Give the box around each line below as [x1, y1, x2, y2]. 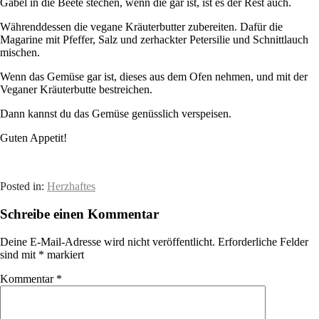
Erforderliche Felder [218, 235, 308, 248]
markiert [44, 248, 84, 261]
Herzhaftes [47, 180, 95, 193]
